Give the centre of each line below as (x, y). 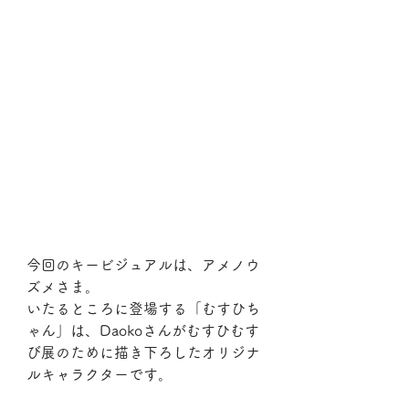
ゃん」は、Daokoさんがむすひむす (143, 331)
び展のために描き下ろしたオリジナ (143, 353)
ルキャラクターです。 (100, 375)
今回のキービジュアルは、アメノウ (143, 265)
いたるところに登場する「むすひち (143, 309)
